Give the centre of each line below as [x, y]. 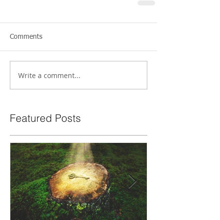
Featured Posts [45, 118]
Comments [26, 37]
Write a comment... [49, 75]
